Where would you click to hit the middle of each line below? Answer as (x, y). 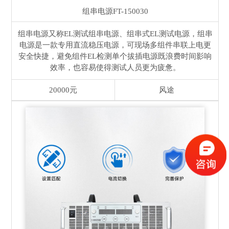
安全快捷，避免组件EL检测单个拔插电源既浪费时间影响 (115, 56)
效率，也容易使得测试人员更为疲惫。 (115, 67)
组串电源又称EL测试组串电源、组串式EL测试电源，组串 (115, 33)
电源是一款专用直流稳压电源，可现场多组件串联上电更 (115, 45)
